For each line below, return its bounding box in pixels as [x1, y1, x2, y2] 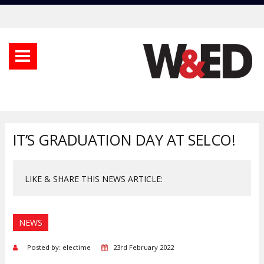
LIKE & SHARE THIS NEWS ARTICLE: [24, 173, 163, 184]
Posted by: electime [23, 242, 101, 252]
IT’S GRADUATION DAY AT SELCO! [12, 129, 236, 150]
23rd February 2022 [113, 242, 174, 252]
